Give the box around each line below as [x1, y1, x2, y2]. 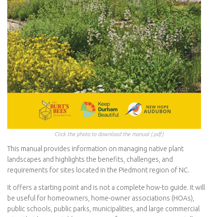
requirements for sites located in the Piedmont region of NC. [7, 166, 189, 174]
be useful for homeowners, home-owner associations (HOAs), [7, 194, 194, 202]
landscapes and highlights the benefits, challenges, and [7, 155, 173, 163]
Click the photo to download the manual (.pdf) [54, 131, 163, 137]
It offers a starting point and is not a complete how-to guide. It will [7, 184, 205, 192]
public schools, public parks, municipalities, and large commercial [7, 205, 200, 213]
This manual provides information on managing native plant [7, 145, 184, 153]
